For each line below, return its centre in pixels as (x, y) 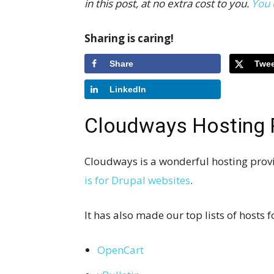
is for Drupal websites (137, 180)
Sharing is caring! (129, 38)
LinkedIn (128, 89)
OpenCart (120, 250)
